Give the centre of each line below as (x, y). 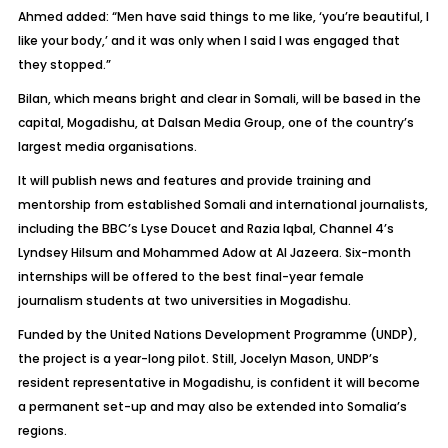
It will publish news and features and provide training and (194, 180)
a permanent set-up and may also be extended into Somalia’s (212, 406)
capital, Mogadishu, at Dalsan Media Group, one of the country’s (215, 122)
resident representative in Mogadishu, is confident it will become (218, 382)
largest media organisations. (107, 146)
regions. (42, 430)
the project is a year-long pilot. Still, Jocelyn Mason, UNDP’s (198, 358)
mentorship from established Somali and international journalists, (222, 204)
